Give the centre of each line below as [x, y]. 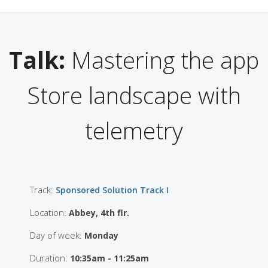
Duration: [50, 258]
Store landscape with [134, 95]
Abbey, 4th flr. [99, 213]
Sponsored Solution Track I [112, 190]
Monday [101, 236]
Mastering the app [162, 60]
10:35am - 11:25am [109, 258]
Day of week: [57, 235]
